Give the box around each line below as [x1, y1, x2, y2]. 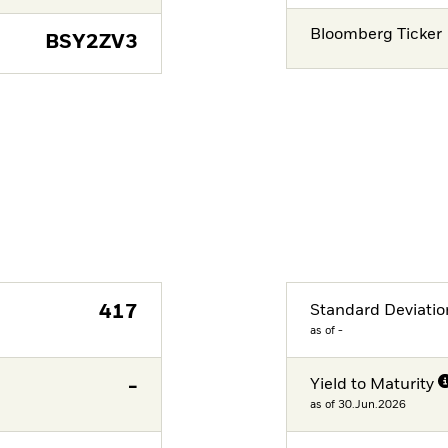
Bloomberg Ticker [310, 26, 443, 43]
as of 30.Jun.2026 [310, 399, 407, 411]
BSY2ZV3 [44, 33, 138, 53]
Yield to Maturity [310, 377, 435, 394]
